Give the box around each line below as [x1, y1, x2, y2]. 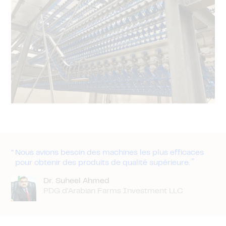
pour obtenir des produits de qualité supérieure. [15, 159, 190, 166]
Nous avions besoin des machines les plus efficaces [15, 149, 204, 156]
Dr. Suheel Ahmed [43, 177, 109, 185]
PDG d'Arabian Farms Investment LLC [43, 187, 183, 195]
